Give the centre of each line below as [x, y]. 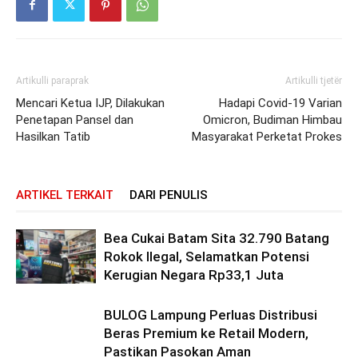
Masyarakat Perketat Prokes [267, 136]
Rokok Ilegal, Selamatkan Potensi [207, 256]
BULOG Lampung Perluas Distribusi [211, 314]
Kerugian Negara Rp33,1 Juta [194, 274]
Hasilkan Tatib [53, 136]
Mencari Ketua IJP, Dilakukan [90, 103]
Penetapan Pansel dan [75, 119]
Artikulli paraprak [52, 80]
